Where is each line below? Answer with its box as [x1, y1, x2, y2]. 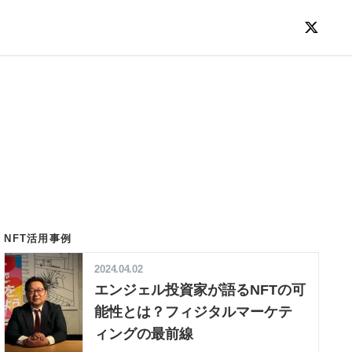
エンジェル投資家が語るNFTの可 [94, 280, 306, 298]
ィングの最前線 [94, 324, 194, 342]
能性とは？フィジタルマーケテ [94, 302, 293, 320]
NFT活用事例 [4, 232, 72, 244]
